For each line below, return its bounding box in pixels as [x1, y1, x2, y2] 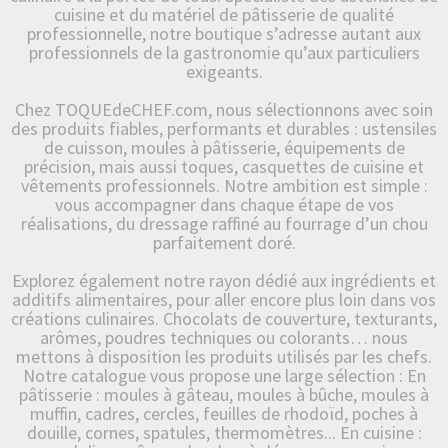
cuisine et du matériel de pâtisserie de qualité [54, 2, 394, 26]
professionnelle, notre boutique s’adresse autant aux [27, 21, 421, 45]
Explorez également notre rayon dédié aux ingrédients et [12, 268, 436, 292]
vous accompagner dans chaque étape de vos [54, 192, 394, 216]
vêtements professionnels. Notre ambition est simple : [20, 173, 428, 197]
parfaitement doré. [152, 230, 296, 254]
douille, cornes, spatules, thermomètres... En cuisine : [26, 420, 422, 444]
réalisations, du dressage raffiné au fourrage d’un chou [20, 211, 428, 235]
